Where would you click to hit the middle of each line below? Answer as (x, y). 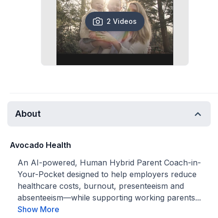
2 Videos (122, 21)
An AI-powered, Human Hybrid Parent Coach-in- (109, 163)
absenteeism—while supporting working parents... (109, 198)
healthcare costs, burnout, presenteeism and (101, 186)
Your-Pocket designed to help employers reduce (107, 174)
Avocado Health (40, 145)
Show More (38, 209)
